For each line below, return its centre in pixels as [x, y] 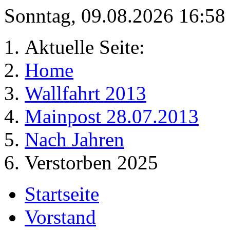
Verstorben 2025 [91, 162]
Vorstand [60, 217]
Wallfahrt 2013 [85, 93]
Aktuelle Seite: [90, 47]
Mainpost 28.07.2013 [112, 116]
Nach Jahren [74, 139]
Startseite [62, 194]
